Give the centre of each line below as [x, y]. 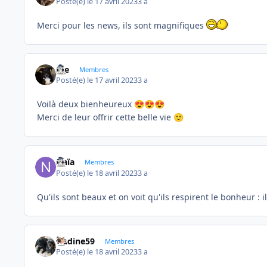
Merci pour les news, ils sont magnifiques [122, 25]
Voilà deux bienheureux [86, 104]
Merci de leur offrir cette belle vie [105, 117]
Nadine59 [76, 241]
